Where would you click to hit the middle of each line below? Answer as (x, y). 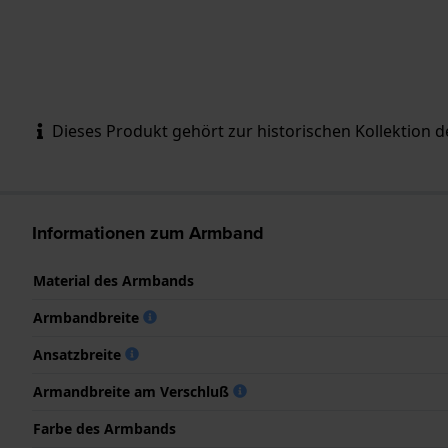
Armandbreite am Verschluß (133, 391)
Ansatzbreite (79, 354)
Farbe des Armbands (104, 428)
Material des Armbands (113, 280)
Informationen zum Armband (148, 232)
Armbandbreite (88, 317)
